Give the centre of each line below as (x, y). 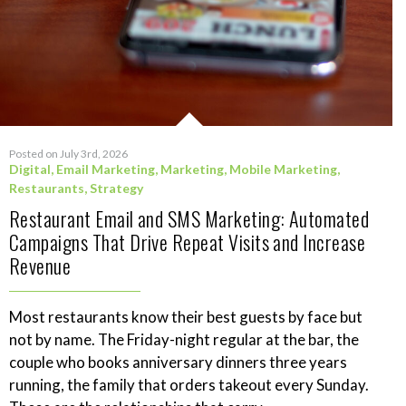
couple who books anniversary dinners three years (178, 362)
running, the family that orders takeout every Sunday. (189, 385)
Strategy (116, 188)
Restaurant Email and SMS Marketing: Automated (189, 219)
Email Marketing (106, 169)
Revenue (40, 266)
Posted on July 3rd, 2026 (68, 154)
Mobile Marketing (283, 169)
